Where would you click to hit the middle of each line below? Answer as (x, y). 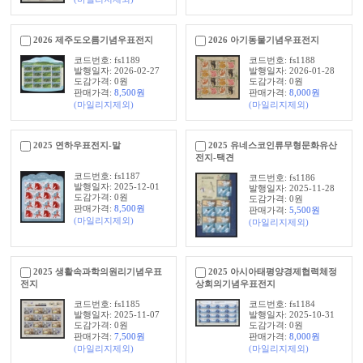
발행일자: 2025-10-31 (291, 315)
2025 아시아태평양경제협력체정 (273, 272)
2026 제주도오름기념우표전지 (94, 40)
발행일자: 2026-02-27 (116, 71)
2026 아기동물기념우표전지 (264, 40)
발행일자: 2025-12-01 (116, 187)
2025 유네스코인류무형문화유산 (273, 145)
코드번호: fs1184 (282, 304)
